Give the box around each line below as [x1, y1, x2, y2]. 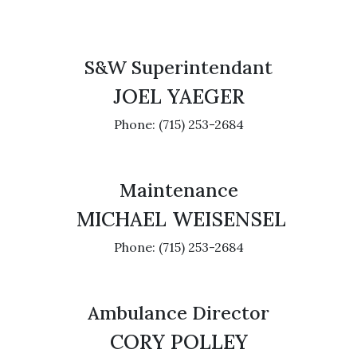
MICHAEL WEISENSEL [71, 206, 286, 232]
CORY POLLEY [109, 329, 248, 355]
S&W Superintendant [84, 55, 273, 79]
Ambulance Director [88, 300, 269, 324]
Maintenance [119, 178, 238, 202]
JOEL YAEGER [112, 84, 245, 109]
